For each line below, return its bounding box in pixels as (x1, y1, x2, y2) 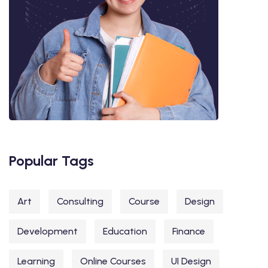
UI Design (171, 255, 211, 267)
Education (103, 225, 147, 237)
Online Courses (80, 255, 146, 267)
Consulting (57, 195, 103, 207)
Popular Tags (9, 151, 94, 169)
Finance (172, 225, 205, 237)
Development (17, 225, 78, 237)
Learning (17, 255, 55, 267)
